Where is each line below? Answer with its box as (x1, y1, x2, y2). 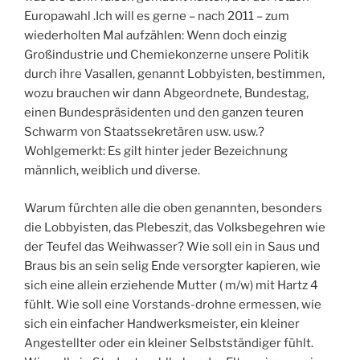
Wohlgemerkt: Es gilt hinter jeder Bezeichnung (24, 144, 288, 159)
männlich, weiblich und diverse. (24, 163, 200, 178)
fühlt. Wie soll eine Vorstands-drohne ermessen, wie (24, 297, 321, 312)
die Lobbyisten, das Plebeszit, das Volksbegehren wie (24, 219, 325, 235)
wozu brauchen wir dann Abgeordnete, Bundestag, (24, 86, 309, 101)
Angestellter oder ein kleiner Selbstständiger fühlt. (24, 335, 313, 350)
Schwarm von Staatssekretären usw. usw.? (24, 125, 264, 140)
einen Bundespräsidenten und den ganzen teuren (24, 105, 304, 121)
